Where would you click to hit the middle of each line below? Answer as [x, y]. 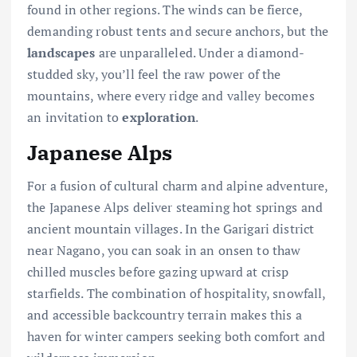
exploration [159, 117]
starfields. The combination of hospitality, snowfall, [177, 293]
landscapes [61, 52]
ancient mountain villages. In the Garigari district [171, 228]
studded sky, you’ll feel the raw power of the [154, 74]
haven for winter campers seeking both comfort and [176, 336]
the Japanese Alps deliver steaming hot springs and [175, 207]
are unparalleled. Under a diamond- [200, 52]
